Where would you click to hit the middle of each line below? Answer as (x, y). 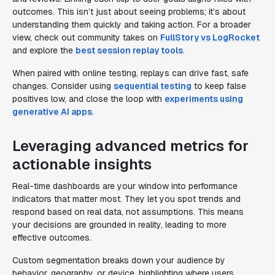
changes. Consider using (63, 86)
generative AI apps (52, 112)
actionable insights (82, 164)
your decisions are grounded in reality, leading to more (119, 225)
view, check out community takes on (86, 37)
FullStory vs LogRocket (210, 37)
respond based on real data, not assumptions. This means (128, 212)
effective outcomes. (52, 238)
